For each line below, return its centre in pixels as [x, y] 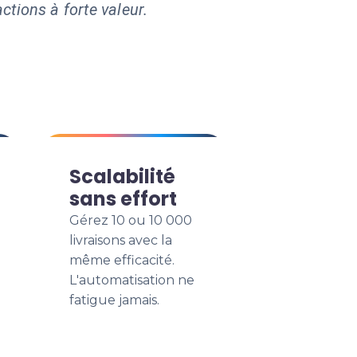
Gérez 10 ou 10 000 [131, 220]
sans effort [123, 199]
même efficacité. [122, 260]
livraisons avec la [121, 240]
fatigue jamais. [114, 300]
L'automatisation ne [132, 280]
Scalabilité [122, 177]
